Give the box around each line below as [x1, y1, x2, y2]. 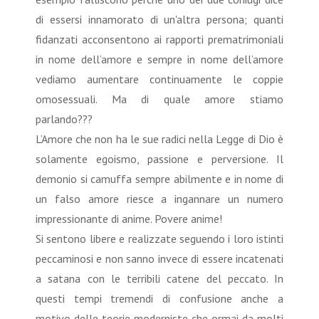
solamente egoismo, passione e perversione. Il [36, 151, 283, 166]
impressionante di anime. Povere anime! [36, 211, 222, 226]
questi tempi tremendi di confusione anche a [36, 291, 283, 305]
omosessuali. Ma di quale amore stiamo [36, 91, 283, 106]
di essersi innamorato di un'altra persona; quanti [36, 11, 283, 26]
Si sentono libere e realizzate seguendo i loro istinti [36, 231, 283, 246]
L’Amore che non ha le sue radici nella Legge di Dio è [36, 131, 283, 146]
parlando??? [36, 111, 93, 126]
